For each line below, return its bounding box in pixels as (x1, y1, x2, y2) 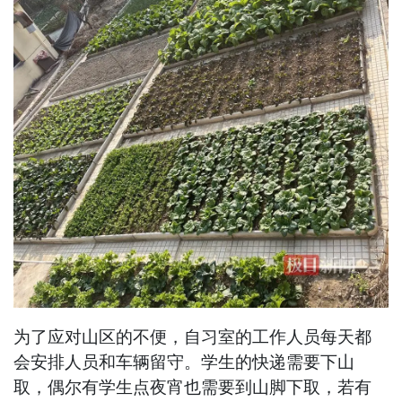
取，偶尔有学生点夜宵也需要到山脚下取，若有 (13, 377, 372, 398)
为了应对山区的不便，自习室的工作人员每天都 (13, 327, 372, 348)
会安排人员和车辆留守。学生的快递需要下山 (13, 352, 355, 373)
